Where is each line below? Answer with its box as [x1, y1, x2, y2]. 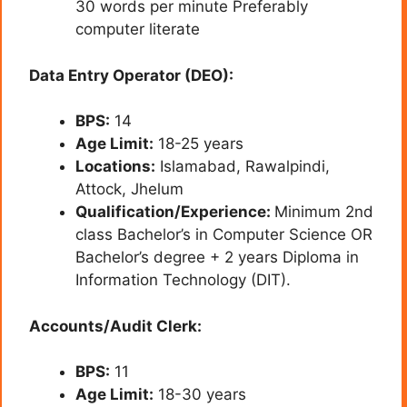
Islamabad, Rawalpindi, [155, 157, 330, 176]
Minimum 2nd [274, 203, 373, 222]
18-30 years [154, 385, 246, 404]
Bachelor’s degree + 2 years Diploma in [75, 248, 359, 267]
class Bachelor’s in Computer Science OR [75, 225, 372, 244]
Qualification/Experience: [75, 203, 274, 222]
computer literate [75, 20, 200, 39]
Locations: [75, 157, 155, 176]
